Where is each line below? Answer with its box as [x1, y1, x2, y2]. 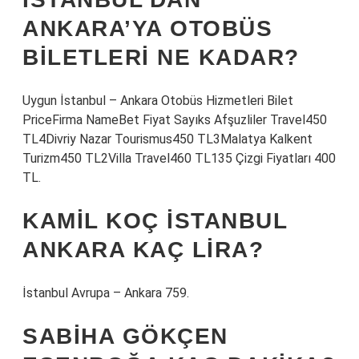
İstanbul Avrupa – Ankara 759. [22, 285, 189, 301]
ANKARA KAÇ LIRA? [22, 237, 264, 262]
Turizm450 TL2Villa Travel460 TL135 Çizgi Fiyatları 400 [22, 151, 336, 166]
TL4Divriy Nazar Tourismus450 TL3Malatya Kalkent [22, 131, 313, 147]
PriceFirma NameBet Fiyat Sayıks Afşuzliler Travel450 [22, 112, 327, 127]
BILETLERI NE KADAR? [22, 45, 300, 70]
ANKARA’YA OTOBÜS [22, 16, 272, 41]
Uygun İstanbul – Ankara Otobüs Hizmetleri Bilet [22, 93, 293, 108]
